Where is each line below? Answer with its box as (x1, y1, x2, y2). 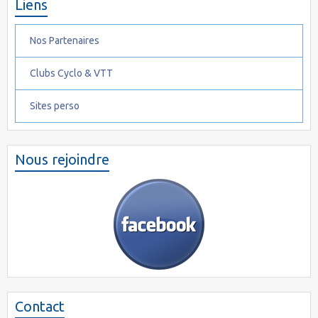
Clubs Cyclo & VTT (30, 67, 113, 79)
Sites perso (30, 100, 79, 112)
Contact (15, 298, 65, 315)
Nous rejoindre (15, 151, 109, 168)
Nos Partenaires (30, 35, 99, 47)
